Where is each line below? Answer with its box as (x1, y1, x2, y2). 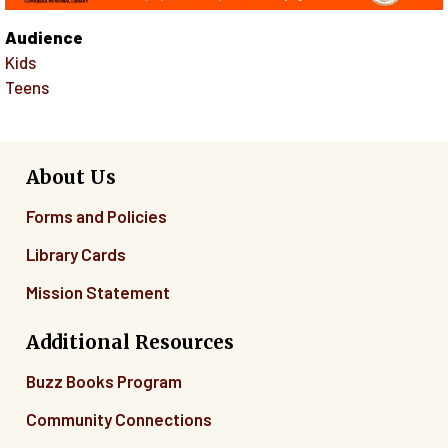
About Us (26, 165, 116, 190)
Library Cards (26, 244, 126, 265)
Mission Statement (26, 282, 170, 303)
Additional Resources (26, 329, 234, 354)
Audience (5, 27, 83, 48)
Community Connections (26, 408, 212, 429)
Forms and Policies (26, 206, 167, 227)
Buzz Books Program (26, 370, 182, 391)
